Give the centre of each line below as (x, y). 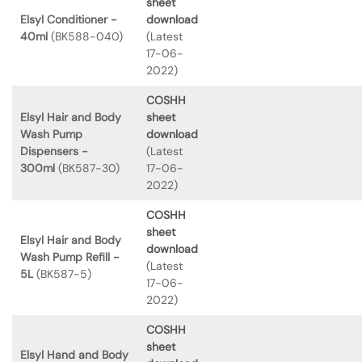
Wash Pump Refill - (70, 257)
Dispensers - (54, 151)
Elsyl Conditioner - (69, 19)
